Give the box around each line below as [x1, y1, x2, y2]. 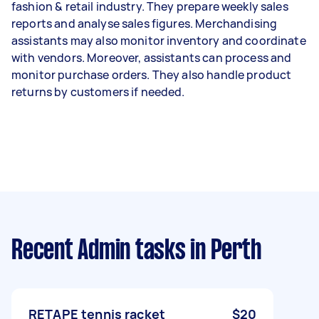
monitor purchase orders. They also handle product [11, 66, 292, 83]
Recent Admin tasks [11, 238, 186, 264]
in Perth [185, 238, 261, 264]
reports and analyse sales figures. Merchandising [11, 15, 278, 31]
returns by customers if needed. [11, 83, 187, 100]
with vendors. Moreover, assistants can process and [11, 49, 292, 66]
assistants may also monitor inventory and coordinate [11, 32, 306, 48]
